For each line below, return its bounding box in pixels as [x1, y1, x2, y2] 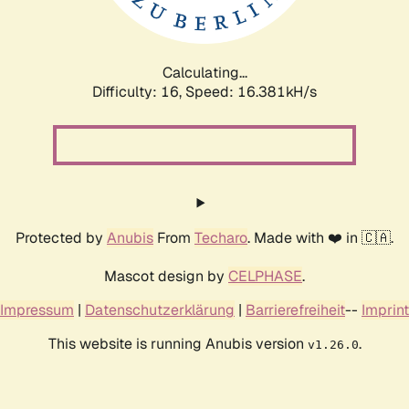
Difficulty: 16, [92, 81, 185, 101]
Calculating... [162, 62, 247, 82]
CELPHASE [228, 266, 302, 286]
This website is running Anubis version [47, 333, 308, 353]
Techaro [194, 227, 247, 247]
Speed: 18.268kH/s [185, 81, 317, 101]
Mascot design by [104, 266, 228, 286]
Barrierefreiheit [246, 299, 345, 320]
